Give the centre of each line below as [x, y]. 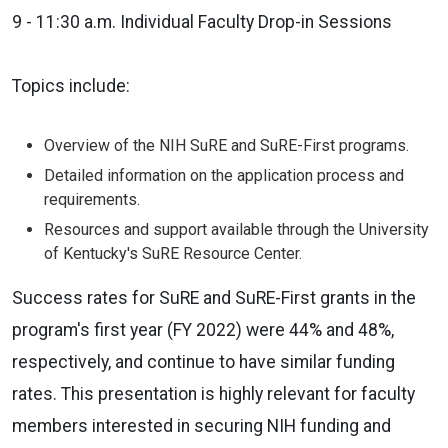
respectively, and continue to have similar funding [203, 362]
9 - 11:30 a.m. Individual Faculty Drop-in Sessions [202, 21]
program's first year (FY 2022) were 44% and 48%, [203, 330]
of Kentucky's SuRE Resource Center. [173, 254]
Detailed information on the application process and [224, 175]
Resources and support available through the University [236, 230]
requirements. [92, 199]
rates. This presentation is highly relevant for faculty [213, 394]
